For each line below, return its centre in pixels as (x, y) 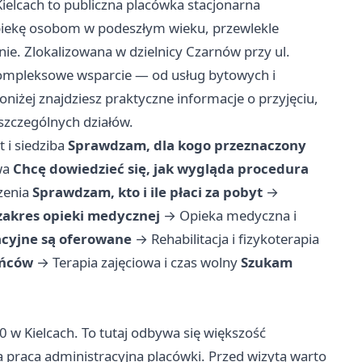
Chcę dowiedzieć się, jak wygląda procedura (161, 169)
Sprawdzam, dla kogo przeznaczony (187, 145)
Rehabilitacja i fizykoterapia (235, 239)
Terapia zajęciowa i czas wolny (145, 263)
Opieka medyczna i (238, 216)
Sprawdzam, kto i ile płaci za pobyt (147, 192)
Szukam (267, 263)
